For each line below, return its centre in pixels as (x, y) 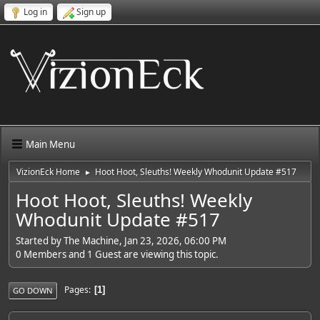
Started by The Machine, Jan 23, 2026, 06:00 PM (121, 240)
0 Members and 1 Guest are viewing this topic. (117, 254)
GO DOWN (33, 290)
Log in (35, 12)
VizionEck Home (48, 172)
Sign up (91, 12)
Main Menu (50, 144)
